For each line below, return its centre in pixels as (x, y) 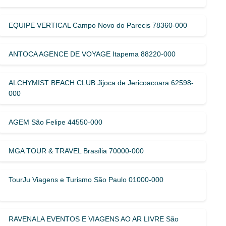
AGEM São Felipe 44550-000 (56, 122)
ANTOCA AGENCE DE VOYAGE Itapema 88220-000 (92, 54)
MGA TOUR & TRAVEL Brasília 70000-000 (76, 151)
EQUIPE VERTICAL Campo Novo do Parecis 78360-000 (98, 25)
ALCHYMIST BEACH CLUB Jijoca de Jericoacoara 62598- (101, 82)
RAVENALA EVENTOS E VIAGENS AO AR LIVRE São (94, 219)
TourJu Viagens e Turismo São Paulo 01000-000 (86, 179)
